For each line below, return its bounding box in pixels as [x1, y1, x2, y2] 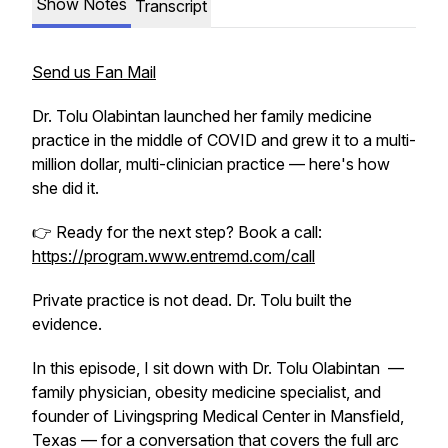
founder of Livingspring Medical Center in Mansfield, [32, 406, 404, 426]
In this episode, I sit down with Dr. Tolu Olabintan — [32, 358, 404, 378]
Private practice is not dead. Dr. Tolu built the [32, 290, 352, 310]
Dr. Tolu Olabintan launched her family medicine [32, 106, 372, 126]
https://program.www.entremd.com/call [32, 246, 315, 266]
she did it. [32, 178, 99, 198]
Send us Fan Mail [32, 62, 156, 82]
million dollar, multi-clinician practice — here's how [32, 154, 390, 174]
